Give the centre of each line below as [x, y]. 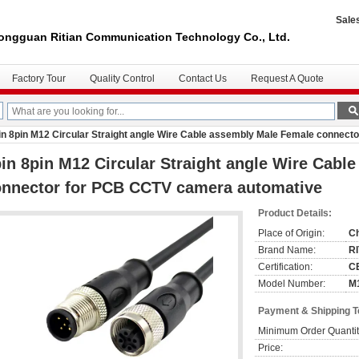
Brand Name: [287, 250]
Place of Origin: [291, 233]
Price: [270, 348]
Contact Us [203, 79]
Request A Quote [287, 79]
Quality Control [122, 79]
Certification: [285, 267]
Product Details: [295, 213]
